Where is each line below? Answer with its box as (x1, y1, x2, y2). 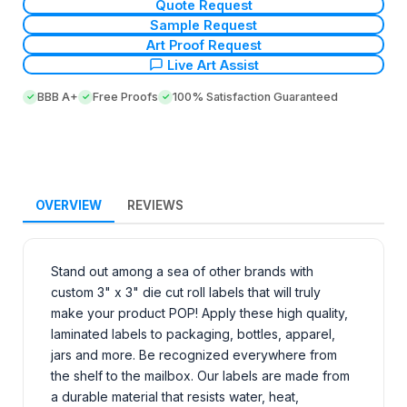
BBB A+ (37, 90, 78, 104)
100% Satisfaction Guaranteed (173, 90, 338, 104)
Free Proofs (93, 90, 158, 104)
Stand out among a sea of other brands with (51, 263, 313, 280)
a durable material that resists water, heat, (51, 389, 299, 405)
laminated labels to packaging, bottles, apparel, (51, 326, 335, 342)
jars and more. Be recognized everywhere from (51, 347, 337, 363)
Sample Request (150, 16, 257, 33)
